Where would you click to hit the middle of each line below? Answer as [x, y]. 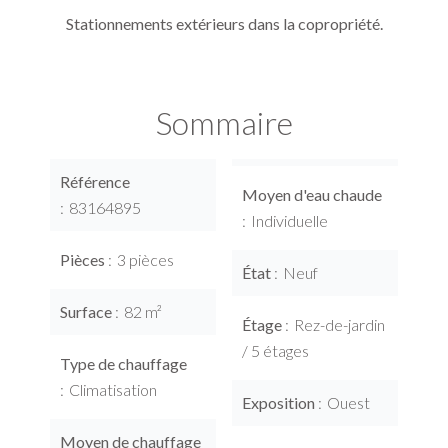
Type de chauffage [123, 363]
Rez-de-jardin [339, 324]
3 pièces [145, 259]
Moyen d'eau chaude [312, 194]
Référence [95, 181]
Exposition [280, 402]
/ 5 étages [275, 350]
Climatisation [113, 389]
